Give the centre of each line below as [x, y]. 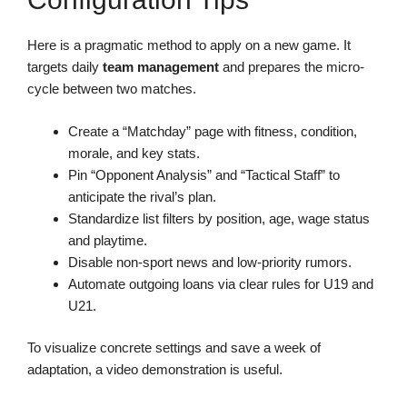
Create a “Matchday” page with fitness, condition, [213, 131]
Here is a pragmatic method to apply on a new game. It [189, 45]
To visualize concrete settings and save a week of [174, 348]
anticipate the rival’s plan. [142, 196]
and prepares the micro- [292, 67]
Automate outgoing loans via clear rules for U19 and [221, 283]
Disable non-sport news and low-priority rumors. [210, 262]
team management [161, 67]
